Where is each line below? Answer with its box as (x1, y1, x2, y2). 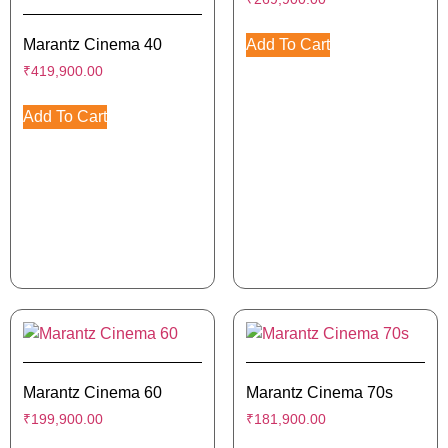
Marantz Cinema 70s (245, 383, 393, 401)
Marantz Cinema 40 (23, 35, 162, 53)
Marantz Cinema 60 (23, 383, 162, 401)
